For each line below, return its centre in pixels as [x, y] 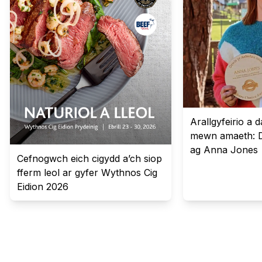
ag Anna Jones [224, 150]
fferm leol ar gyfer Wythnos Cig [87, 173]
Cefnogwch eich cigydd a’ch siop [90, 159]
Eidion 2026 [43, 187]
